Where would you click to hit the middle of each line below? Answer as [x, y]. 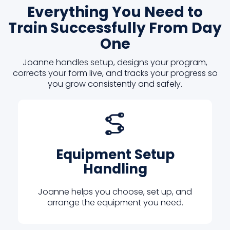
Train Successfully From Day [115, 28]
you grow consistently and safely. [115, 84]
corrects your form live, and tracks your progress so [115, 73]
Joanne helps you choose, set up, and [115, 192]
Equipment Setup [115, 155]
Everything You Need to [115, 12]
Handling [115, 169]
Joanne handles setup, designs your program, [115, 63]
